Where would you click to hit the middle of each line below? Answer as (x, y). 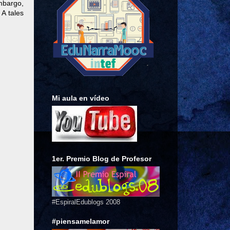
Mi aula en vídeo (81, 98)
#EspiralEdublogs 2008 (86, 202)
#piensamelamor (81, 221)
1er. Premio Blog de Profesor (102, 158)
